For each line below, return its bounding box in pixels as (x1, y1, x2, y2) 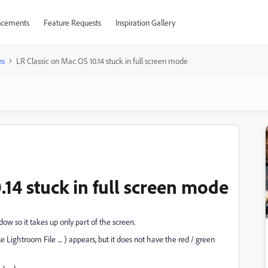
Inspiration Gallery (115, 17, 175, 28)
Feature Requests (43, 17, 101, 28)
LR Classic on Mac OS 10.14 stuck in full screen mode (16, 56, 188, 66)
